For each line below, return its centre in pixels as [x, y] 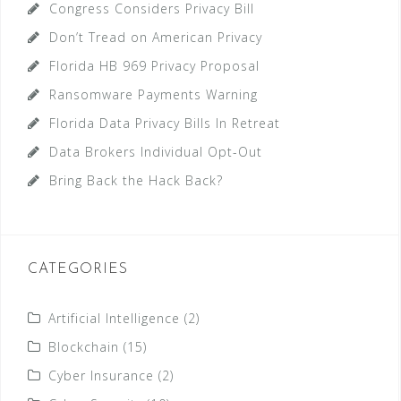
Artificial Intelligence [114, 319]
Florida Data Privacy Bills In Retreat [165, 124]
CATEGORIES [78, 270]
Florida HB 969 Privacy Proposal [154, 66]
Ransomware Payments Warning [154, 95]
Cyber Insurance [101, 376]
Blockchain [84, 347]
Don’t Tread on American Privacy [156, 38]
